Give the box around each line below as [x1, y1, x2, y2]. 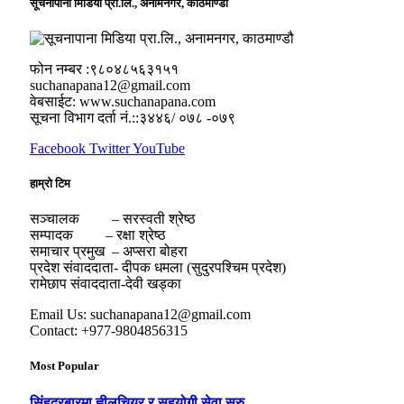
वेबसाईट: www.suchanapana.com [30, 93, 216, 109]
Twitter [89, 140, 130, 156]
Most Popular [30, 359, 99, 373]
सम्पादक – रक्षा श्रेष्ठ [30, 227, 166, 243]
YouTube [133, 140, 185, 156]
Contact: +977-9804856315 [30, 323, 188, 339]
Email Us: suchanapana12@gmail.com [30, 307, 251, 323]
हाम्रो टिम [30, 177, 70, 191]
